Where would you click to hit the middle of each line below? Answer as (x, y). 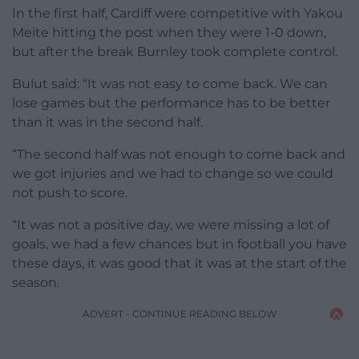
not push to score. (70, 193)
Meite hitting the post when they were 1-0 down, (169, 33)
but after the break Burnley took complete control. (175, 52)
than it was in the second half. (107, 123)
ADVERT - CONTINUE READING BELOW (179, 314)
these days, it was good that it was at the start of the (179, 264)
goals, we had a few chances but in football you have (179, 244)
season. (36, 283)
